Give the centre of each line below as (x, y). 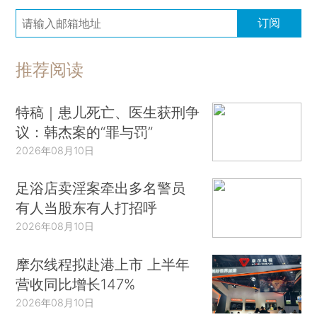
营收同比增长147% (76, 284)
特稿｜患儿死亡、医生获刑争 (108, 112)
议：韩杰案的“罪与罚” (85, 132)
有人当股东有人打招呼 (87, 208)
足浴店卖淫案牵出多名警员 (101, 188)
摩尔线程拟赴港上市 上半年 (103, 264)
